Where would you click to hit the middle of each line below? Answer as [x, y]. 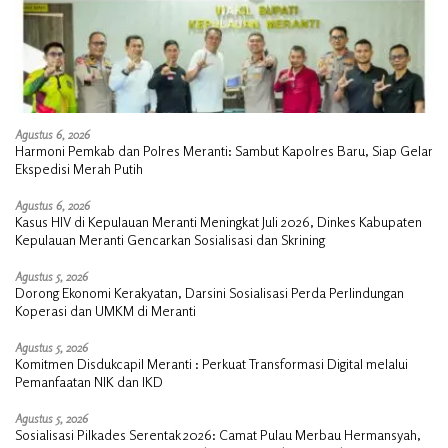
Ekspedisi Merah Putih [79, 168]
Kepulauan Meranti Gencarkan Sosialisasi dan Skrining [170, 239]
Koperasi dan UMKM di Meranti [105, 310]
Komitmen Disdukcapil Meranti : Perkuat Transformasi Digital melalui [211, 363]
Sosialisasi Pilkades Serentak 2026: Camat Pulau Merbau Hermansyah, [218, 434]
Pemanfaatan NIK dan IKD [89, 381]
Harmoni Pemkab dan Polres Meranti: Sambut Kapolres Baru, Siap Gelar [224, 150]
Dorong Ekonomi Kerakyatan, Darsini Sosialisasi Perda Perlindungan [209, 292]
